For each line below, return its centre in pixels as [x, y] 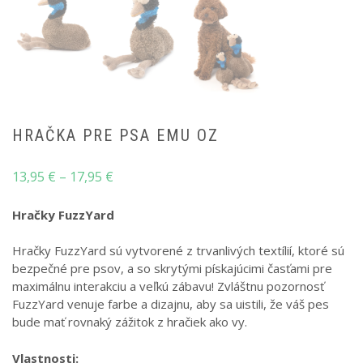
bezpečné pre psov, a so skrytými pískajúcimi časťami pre [172, 269]
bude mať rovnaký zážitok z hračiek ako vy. [130, 322]
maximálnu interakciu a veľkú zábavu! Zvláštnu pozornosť [168, 286]
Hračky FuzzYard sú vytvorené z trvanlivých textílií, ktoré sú [178, 251]
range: [132, 195]
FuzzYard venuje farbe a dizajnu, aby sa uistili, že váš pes [171, 304]
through [138, 234]
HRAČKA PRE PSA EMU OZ [115, 135]
